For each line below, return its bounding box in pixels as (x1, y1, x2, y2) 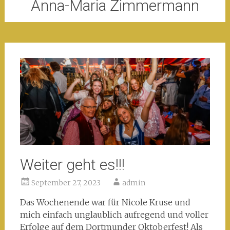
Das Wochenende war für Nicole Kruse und (20, 197, 190, 207)
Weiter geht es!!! (20, 155, 125, 174)
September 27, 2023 (31, 178, 101, 187)
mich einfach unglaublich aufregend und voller (20, 209, 208, 220)
